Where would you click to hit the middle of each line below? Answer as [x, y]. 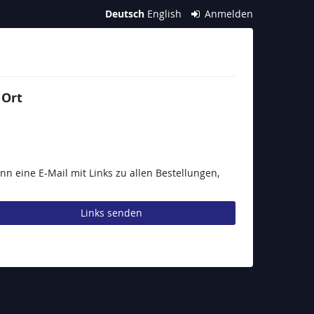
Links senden [112, 212]
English [164, 14]
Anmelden [227, 14]
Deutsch [124, 14]
